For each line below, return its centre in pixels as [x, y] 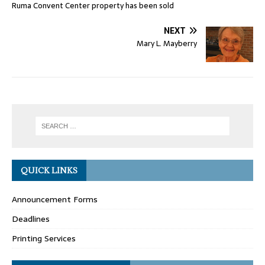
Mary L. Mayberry [167, 43]
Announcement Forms [55, 200]
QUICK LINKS [49, 171]
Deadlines [31, 219]
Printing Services [44, 239]
